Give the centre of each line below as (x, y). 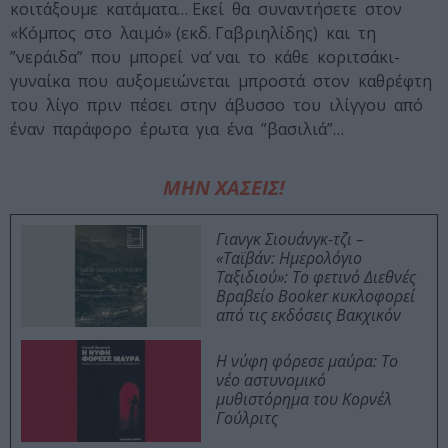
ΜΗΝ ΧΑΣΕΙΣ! (224, 188)
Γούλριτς (247, 418)
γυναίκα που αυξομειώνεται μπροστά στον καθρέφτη (223, 81)
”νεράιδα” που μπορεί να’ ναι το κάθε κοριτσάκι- (205, 57)
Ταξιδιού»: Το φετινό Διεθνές (316, 277)
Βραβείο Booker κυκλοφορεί (315, 296)
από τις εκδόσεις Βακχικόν (308, 315)
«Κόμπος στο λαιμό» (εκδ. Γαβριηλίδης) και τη (195, 33)
